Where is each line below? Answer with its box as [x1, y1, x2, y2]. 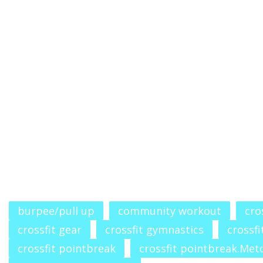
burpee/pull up [18, 204, 95, 218]
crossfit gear [18, 222, 82, 237]
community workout [118, 204, 221, 218]
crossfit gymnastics [105, 222, 204, 237]
